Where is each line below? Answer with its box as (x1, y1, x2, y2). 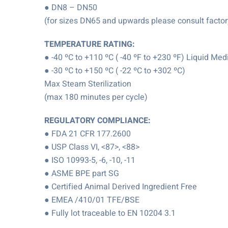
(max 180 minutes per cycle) (44, 91, 148, 103)
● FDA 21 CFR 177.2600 (44, 128, 131, 140)
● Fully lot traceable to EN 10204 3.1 (44, 207, 176, 219)
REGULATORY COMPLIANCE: (44, 115, 151, 127)
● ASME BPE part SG (44, 167, 119, 180)
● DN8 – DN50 (44, 2, 97, 14)
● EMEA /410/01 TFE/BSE (44, 194, 139, 206)
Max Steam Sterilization (44, 78, 131, 90)
